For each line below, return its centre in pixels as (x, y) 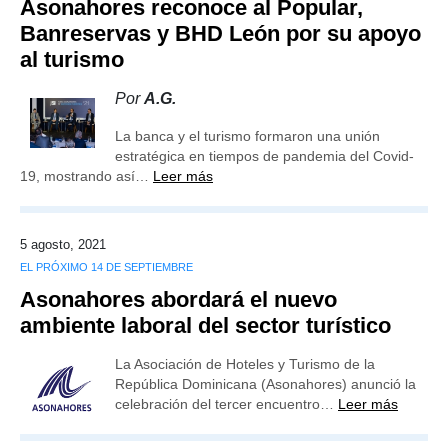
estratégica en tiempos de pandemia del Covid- (264, 156)
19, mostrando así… (86, 176)
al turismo (72, 59)
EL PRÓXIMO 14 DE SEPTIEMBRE (106, 267)
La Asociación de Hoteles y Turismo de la (245, 364)
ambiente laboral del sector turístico (205, 325)
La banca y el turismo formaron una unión (247, 136)
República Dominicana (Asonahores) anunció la (265, 384)
